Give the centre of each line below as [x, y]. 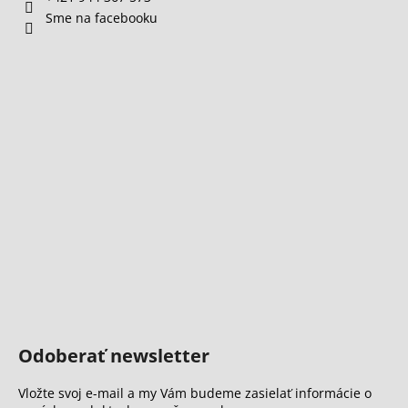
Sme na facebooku [102, 18]
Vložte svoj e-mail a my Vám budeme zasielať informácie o [195, 393]
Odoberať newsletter [114, 356]
